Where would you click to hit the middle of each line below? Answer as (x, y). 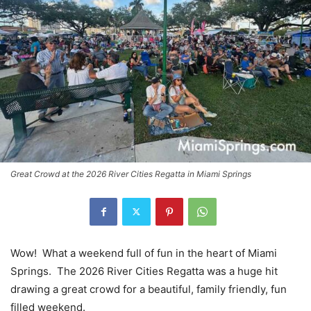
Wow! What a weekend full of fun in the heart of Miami (144, 253)
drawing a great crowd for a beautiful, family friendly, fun (149, 289)
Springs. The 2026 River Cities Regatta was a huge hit (144, 271)
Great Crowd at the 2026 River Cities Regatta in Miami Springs (131, 174)
